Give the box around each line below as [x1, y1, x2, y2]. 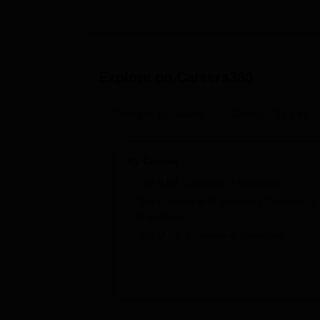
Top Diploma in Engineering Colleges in [137, 196, 315, 207]
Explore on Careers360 [99, 69, 253, 85]
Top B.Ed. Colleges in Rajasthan [137, 177, 283, 189]
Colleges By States [113, 108, 202, 120]
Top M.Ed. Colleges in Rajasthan [137, 229, 285, 241]
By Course [126, 155, 178, 166]
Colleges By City [231, 108, 309, 120]
